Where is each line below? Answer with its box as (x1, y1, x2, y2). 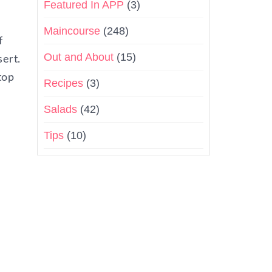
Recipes (44, 77, 83, 89)
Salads (44, 103, 77, 115)
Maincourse (44, 25, 100, 37)
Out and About (44, 51, 114, 63)
